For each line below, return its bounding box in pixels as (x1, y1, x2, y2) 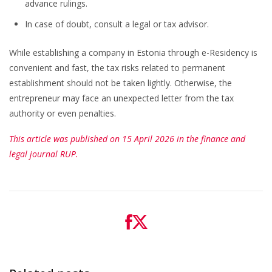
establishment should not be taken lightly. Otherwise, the (9, 76, 232, 89)
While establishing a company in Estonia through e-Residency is (9, 46, 257, 58)
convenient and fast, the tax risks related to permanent (9, 61, 225, 73)
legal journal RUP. (9, 148, 78, 160)
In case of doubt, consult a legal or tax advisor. (25, 18, 209, 30)
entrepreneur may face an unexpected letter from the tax (9, 92, 234, 104)
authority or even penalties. (9, 107, 116, 119)
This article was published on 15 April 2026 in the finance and (9, 133, 245, 144)
